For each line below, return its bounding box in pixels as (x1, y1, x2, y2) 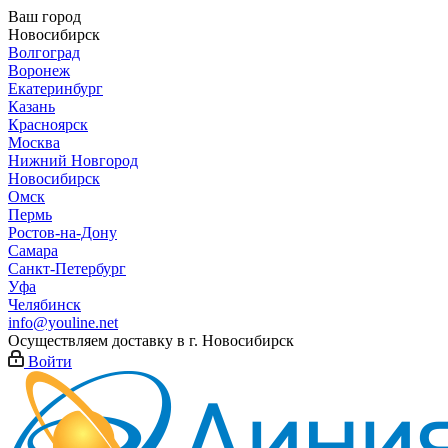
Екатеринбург (8, 80, 103, 97)
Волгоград (8, 44, 80, 61)
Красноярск (8, 116, 88, 133)
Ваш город (8, 8, 81, 25)
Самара (8, 242, 58, 259)
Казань (8, 98, 55, 115)
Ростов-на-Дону (8, 224, 117, 241)
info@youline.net (8, 314, 118, 331)
